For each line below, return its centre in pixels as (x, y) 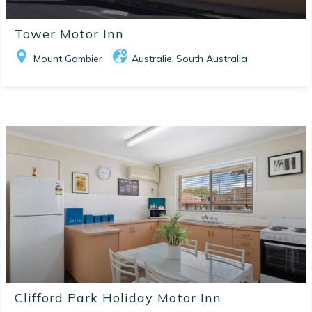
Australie (152, 59)
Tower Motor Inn (69, 34)
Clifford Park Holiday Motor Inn (118, 298)
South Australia (212, 59)
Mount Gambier (68, 59)
